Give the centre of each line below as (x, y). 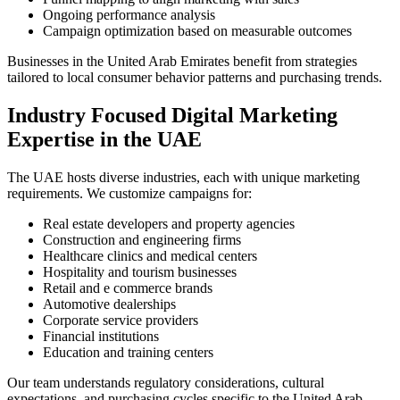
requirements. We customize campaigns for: (129, 193)
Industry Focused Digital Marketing (172, 116)
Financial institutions (101, 336)
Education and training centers (128, 352)
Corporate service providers (121, 320)
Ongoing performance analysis (129, 15)
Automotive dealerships (109, 304)
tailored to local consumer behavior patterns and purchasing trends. (195, 78)
